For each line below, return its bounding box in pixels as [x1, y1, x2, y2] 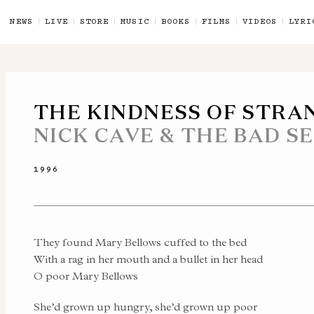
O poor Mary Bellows [34, 269, 138, 282]
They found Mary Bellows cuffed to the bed [34, 235, 247, 249]
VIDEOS [242, 15, 278, 27]
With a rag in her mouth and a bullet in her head [34, 252, 263, 266]
